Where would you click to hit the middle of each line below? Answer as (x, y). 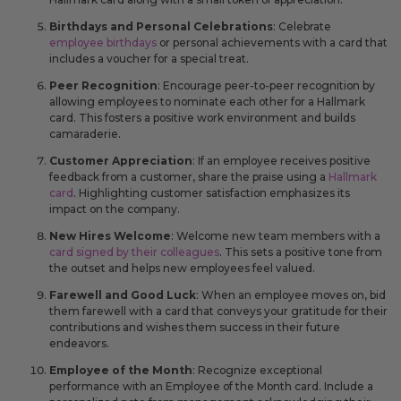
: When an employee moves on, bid (291, 295)
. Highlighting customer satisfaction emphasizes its (212, 192)
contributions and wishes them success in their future (195, 328)
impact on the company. (115, 209)
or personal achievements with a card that (272, 42)
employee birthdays (103, 42)
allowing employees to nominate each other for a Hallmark (207, 101)
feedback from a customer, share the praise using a (189, 176)
